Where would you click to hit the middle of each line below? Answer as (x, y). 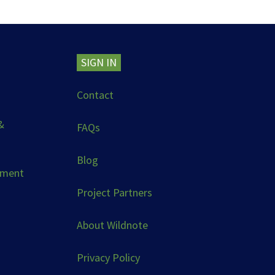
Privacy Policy (108, 258)
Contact (95, 95)
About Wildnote (112, 225)
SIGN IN (99, 63)
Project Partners (114, 193)
